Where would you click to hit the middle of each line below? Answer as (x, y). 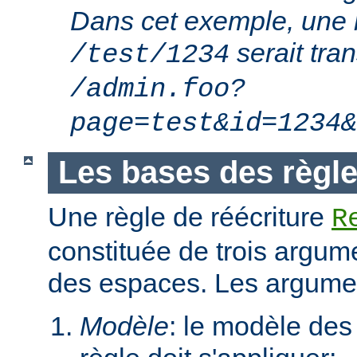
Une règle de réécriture (190, 216)
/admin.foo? (158, 90)
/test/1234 (150, 55)
